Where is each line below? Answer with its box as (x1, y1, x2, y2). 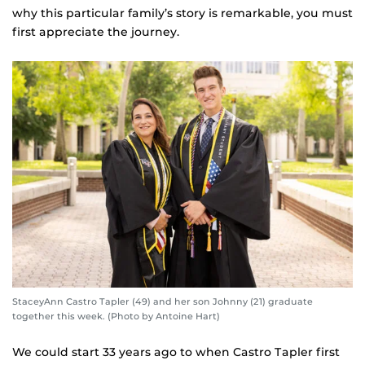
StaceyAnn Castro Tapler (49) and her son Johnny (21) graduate (12, 296, 313, 308)
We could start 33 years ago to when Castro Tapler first (12, 345, 340, 360)
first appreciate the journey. (12, 24, 179, 39)
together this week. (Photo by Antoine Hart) (12, 310, 220, 323)
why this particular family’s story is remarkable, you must (12, 5, 353, 20)
